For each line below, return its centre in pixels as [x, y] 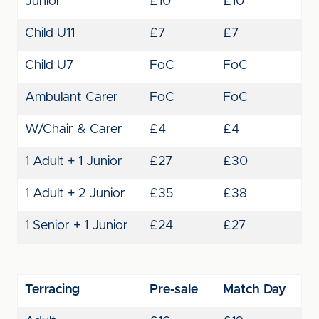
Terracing [52, 290]
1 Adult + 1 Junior [74, 162]
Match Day [255, 290]
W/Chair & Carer [74, 130]
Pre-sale [174, 290]
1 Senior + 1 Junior [77, 226]
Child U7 [49, 66]
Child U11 [50, 33]
